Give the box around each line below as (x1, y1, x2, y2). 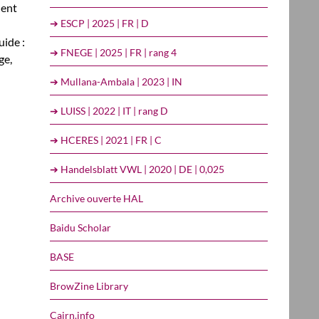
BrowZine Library (50, 279, 128, 292)
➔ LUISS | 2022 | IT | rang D (50, 104, 168, 117)
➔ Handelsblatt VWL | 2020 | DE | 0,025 (50, 162, 224, 175)
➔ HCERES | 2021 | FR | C (50, 133, 162, 146)
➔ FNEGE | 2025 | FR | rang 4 (50, 46, 177, 58)
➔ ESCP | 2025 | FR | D (50, 16, 149, 29)
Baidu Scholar (50, 221, 111, 234)
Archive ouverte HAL (50, 192, 143, 204)
